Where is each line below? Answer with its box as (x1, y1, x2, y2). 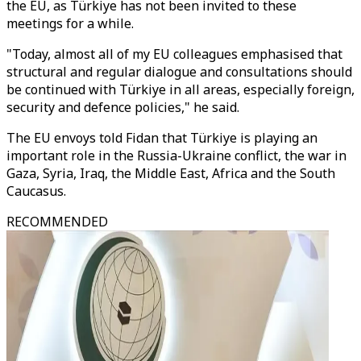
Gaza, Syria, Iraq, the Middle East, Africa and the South (6, 164, 335, 182)
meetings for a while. (6, 15, 134, 32)
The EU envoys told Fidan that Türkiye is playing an (6, 129, 317, 147)
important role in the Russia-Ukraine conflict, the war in (6, 147, 346, 164)
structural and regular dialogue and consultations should (6, 63, 352, 81)
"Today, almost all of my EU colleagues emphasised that (6, 45, 342, 63)
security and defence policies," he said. (6, 98, 239, 116)
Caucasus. (6, 182, 66, 200)
